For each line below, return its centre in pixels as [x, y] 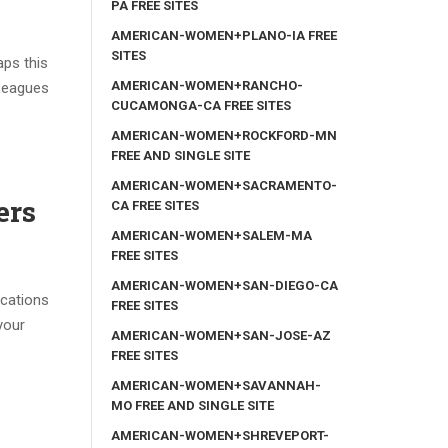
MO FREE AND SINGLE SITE [192, 405]
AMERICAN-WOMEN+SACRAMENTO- [224, 185]
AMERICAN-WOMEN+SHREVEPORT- [220, 435]
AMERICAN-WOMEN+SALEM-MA [211, 235]
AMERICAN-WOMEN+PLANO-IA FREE [224, 35]
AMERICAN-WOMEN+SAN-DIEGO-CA [224, 285]
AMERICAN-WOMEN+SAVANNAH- [216, 385]
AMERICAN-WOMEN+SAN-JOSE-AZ [221, 335]
